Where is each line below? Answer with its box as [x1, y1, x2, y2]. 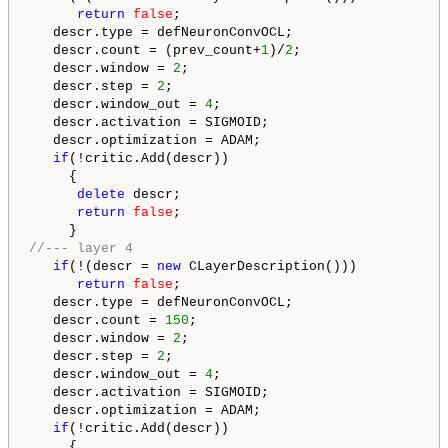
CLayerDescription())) [181, 259, 357, 275]
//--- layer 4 [29, 241, 133, 257]
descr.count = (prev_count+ [29, 43, 261, 59]
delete [77, 187, 125, 203]
